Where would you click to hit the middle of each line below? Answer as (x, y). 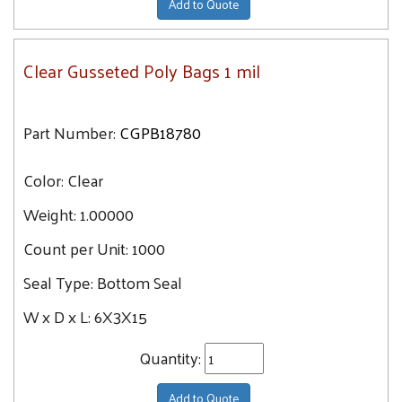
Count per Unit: (78, 248)
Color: (45, 180)
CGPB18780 (160, 132)
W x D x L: (59, 316)
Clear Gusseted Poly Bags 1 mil (142, 71)
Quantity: (171, 358)
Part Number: (70, 132)
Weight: (50, 214)
